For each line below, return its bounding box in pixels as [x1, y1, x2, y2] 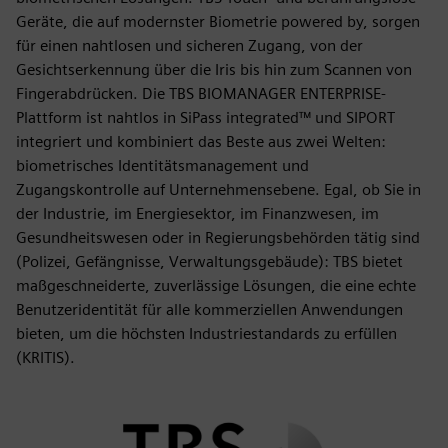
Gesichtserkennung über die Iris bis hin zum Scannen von [16, 60, 412, 79]
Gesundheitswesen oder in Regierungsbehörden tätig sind [16, 228, 420, 247]
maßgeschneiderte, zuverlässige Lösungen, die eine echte [16, 276, 416, 295]
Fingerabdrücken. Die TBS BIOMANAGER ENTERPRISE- [16, 84, 386, 103]
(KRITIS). [16, 348, 75, 367]
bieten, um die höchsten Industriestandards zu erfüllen [16, 324, 397, 343]
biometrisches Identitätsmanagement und [16, 156, 309, 175]
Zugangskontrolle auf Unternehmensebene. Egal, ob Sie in [16, 180, 421, 199]
